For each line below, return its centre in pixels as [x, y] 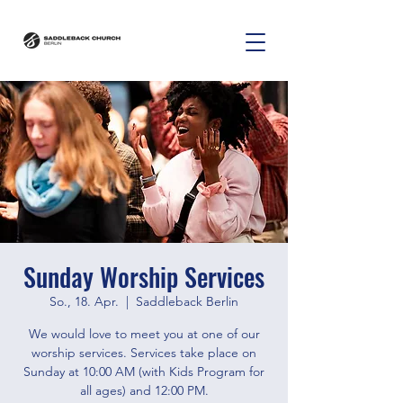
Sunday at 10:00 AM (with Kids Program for [144, 372]
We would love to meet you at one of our [144, 334]
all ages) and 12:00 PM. [144, 390]
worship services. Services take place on [144, 353]
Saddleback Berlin [187, 301]
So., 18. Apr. [84, 301]
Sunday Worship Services [144, 277]
